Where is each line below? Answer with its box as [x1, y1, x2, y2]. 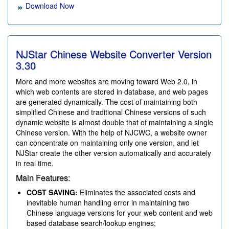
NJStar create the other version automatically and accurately [16, 148, 211, 158]
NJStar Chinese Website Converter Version [16, 47, 212, 62]
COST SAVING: [27, 187, 78, 198]
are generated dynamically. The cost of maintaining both [16, 97, 197, 107]
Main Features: [16, 172, 70, 184]
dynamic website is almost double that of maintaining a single [16, 117, 213, 128]
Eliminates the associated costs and [78, 187, 195, 198]
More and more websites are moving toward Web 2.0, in [16, 76, 197, 87]
